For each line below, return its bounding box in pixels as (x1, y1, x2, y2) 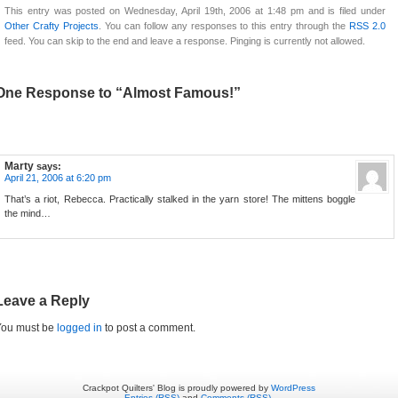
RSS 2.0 (349, 20, 386, 32)
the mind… (4, 208, 51, 219)
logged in (57, 322, 102, 335)
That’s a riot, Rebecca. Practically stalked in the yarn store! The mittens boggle (4, 194, 355, 205)
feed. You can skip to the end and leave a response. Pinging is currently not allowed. (4, 36, 365, 47)
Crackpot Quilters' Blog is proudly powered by (83, 383, 271, 394)
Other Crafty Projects (4, 20, 99, 32)
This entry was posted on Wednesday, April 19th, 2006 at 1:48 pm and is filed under (4, 5, 386, 17)
